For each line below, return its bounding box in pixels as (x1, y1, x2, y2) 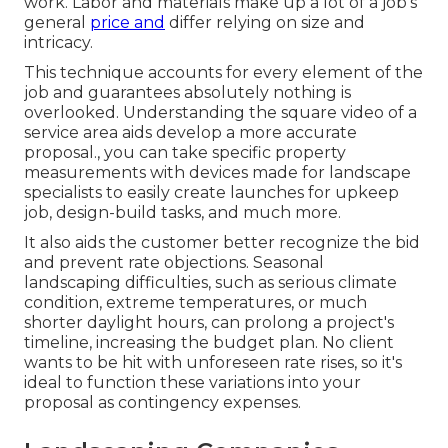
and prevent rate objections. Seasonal (24, 253, 324, 273)
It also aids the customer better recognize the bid (24, 233, 420, 253)
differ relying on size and (165, 13, 365, 33)
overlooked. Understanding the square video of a (24, 103, 417, 123)
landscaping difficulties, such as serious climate (24, 273, 397, 293)
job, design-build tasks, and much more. (24, 203, 341, 223)
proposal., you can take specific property (24, 143, 346, 163)
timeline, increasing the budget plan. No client (24, 333, 394, 353)
